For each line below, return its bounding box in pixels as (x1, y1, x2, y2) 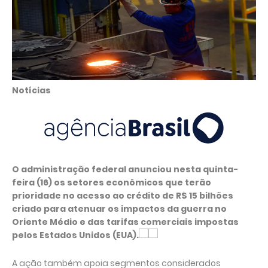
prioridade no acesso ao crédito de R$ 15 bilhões (12, 190, 233, 202)
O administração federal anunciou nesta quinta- (12, 163, 238, 175)
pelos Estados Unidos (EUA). (12, 229, 139, 241)
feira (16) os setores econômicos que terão (12, 176, 211, 188)
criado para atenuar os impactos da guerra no (12, 203, 227, 215)
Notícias (12, 84, 51, 96)
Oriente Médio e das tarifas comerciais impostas (12, 216, 239, 228)
